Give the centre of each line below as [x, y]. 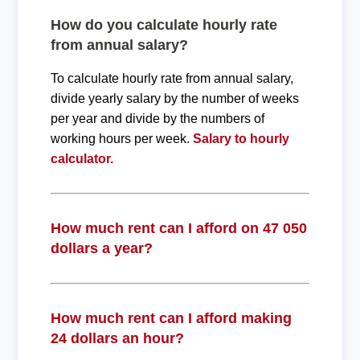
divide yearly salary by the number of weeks [174, 98]
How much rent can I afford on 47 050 [178, 228]
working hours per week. [121, 138]
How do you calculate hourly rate [164, 25]
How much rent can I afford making [171, 318]
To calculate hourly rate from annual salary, [172, 78]
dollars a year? [101, 248]
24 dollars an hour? [117, 338]
